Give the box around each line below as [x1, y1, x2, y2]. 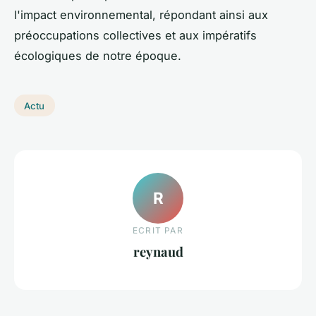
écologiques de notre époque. [14, 48, 181, 63]
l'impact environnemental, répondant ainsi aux [14, 7, 268, 22]
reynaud [133, 243, 183, 261]
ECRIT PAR [133, 225, 183, 236]
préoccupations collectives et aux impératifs [14, 28, 257, 42]
